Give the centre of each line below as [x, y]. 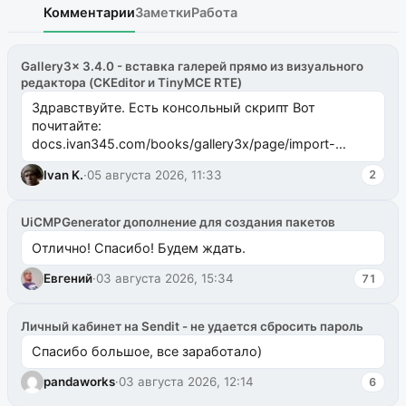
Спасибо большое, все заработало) [146, 351]
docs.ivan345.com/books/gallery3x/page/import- [183, 144]
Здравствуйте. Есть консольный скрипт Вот [173, 108]
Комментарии [89, 12]
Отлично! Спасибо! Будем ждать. [138, 247]
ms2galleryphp [77, 162]
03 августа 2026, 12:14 [187, 382]
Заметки [163, 12]
